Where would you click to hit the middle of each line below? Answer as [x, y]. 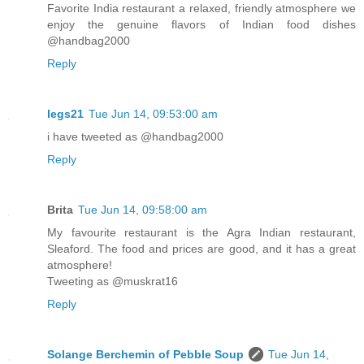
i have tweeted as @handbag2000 [135, 136]
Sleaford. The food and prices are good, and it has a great [201, 248]
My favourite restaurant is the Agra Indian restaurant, [201, 232]
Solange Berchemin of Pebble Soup [145, 354]
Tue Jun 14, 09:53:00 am [153, 113]
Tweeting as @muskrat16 [113, 281]
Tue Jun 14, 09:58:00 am [143, 209]
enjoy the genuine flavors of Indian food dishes [201, 24]
